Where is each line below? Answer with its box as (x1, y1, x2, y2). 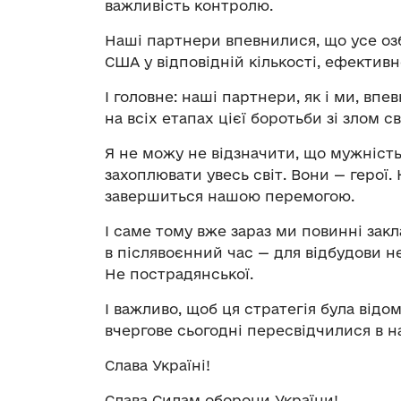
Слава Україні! (105, 356, 210, 373)
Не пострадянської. (105, 265, 253, 282)
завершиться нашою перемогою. (105, 187, 354, 204)
